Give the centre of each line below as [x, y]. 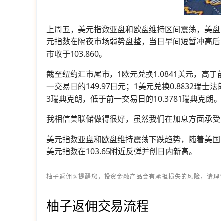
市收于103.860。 [76, 54]
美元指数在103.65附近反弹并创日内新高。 [122, 151]
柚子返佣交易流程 [98, 205]
